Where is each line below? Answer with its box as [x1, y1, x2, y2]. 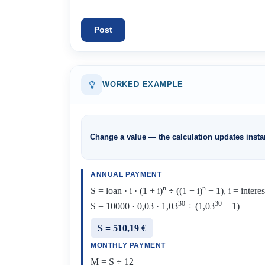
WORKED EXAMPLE [102, 80, 184, 89]
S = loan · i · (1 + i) [91, 186, 163, 196]
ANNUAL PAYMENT [91, 170, 162, 179]
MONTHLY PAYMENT [91, 241, 166, 250]
